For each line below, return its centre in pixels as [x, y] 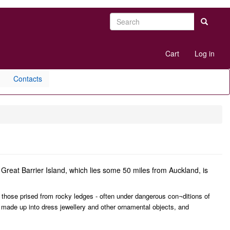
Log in [205, 53]
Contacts [28, 78]
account [129, 58]
